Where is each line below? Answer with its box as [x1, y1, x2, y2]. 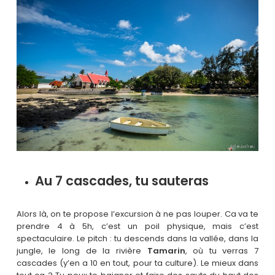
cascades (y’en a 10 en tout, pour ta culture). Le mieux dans [16, 257, 259, 269]
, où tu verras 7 [185, 244, 259, 257]
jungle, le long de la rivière [16, 244, 147, 257]
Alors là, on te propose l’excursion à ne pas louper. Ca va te [16, 207, 259, 220]
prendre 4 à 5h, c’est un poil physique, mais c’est [16, 220, 259, 232]
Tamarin [147, 244, 185, 257]
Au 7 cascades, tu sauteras [34, 171, 209, 190]
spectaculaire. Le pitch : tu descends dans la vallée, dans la [16, 232, 259, 244]
